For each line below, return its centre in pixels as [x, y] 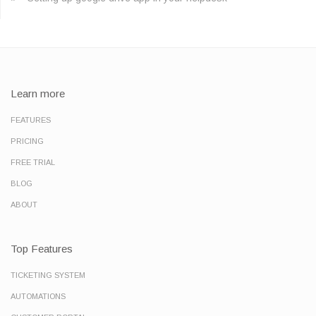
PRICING [27, 141]
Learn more [38, 94]
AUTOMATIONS [38, 297]
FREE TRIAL [33, 163]
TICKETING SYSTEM [48, 275]
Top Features [42, 249]
